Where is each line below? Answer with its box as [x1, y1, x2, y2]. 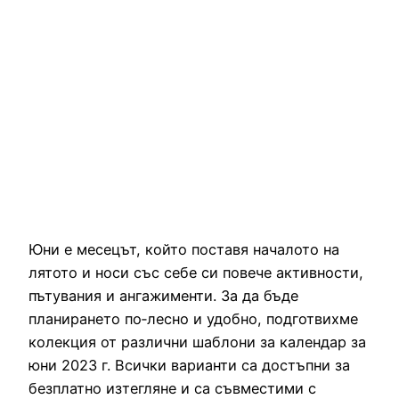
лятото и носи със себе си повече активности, [28, 264, 363, 282]
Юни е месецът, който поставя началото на [28, 240, 339, 259]
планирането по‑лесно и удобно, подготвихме [28, 310, 358, 329]
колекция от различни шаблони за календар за [28, 333, 366, 352]
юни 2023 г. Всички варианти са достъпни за [28, 356, 350, 375]
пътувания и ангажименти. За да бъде [28, 287, 298, 305]
